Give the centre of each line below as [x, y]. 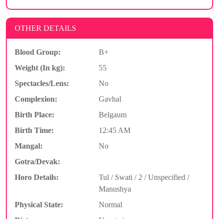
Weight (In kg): [40, 67]
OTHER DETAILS [45, 28]
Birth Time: [34, 130]
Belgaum [112, 114]
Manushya [115, 189]
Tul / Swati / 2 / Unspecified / [144, 177]
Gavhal [110, 99]
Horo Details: [37, 177]
